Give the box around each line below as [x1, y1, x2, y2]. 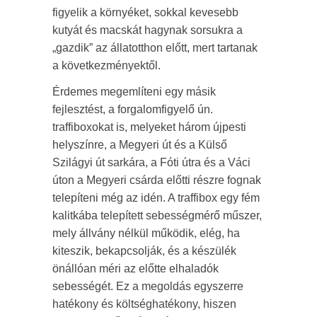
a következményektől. [52, 59, 161, 71]
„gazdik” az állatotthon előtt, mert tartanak [52, 41, 258, 54]
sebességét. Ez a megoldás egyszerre [52, 279, 243, 292]
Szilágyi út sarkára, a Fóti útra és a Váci [52, 156, 250, 168]
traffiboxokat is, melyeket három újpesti [52, 120, 246, 133]
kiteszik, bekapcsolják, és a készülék [52, 244, 236, 257]
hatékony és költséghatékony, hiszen [52, 297, 236, 310]
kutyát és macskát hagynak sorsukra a [52, 23, 243, 36]
